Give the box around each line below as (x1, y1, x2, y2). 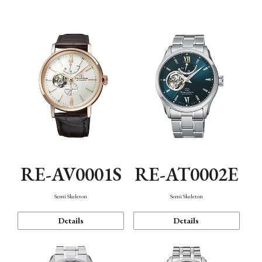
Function (23, 26, 64, 39)
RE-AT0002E (134, 161, 239, 187)
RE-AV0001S (20, 161, 122, 187)
